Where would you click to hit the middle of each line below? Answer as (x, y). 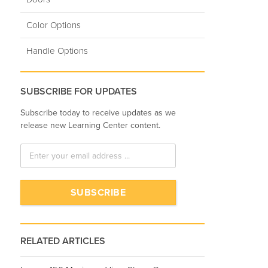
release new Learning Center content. (90, 126)
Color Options (54, 25)
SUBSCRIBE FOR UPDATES (79, 91)
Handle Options (57, 51)
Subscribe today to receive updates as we (98, 113)
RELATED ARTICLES (63, 241)
